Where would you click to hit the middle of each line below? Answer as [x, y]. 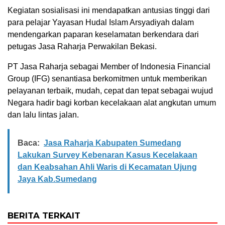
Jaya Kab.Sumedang [57, 179]
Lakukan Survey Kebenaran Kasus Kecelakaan [107, 155]
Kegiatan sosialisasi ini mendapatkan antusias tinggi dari [109, 11]
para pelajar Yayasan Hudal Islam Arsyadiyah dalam [101, 23]
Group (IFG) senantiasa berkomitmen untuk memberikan [107, 79]
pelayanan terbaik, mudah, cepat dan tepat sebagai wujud [110, 91]
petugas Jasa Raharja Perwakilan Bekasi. [82, 47]
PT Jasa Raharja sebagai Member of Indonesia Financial [109, 67]
